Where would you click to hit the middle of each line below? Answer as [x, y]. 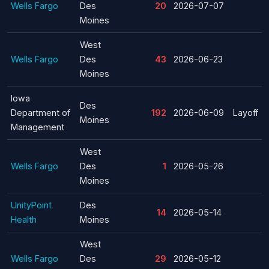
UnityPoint [31, 205]
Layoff [246, 112]
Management [38, 127]
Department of [41, 112]
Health [24, 219]
